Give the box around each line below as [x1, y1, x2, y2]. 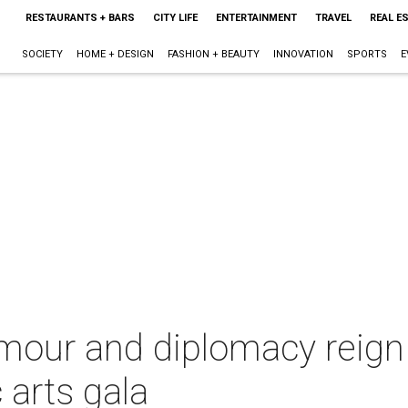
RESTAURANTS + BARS [25, 12, 135, 24]
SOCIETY [21, 48, 63, 60]
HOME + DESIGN [76, 48, 154, 60]
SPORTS [346, 48, 387, 60]
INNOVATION [272, 48, 333, 60]
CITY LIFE [152, 12, 198, 24]
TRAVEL [314, 12, 352, 24]
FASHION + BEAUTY [167, 48, 260, 60]
